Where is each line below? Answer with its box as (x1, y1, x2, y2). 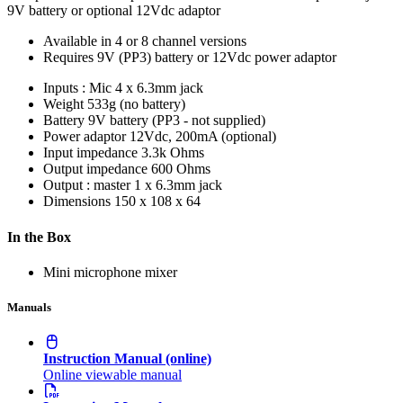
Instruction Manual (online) (43, 351, 211, 367)
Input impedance (43, 145, 138, 161)
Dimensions (43, 193, 111, 210)
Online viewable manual (43, 367, 182, 383)
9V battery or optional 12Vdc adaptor (7, 3, 220, 19)
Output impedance (43, 161, 148, 177)
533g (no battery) (87, 96, 185, 112)
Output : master (43, 177, 130, 193)
